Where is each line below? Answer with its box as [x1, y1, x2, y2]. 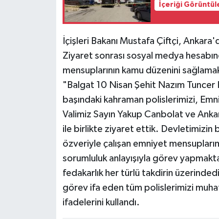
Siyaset [26, 19, 57, 27]
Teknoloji [26, 44, 64, 52]
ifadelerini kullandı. [62, 197, 140, 208]
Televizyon [26, 68, 70, 77]
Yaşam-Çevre [26, 93, 80, 102]
